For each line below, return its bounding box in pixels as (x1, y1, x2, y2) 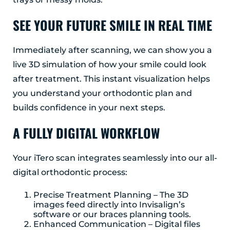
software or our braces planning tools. (33, 209, 191, 220)
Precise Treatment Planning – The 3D (33, 190, 188, 200)
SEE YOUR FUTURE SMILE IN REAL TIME (13, 15, 212, 35)
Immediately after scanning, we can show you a (13, 45, 212, 55)
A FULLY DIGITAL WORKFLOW (13, 123, 160, 143)
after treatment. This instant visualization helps (13, 74, 210, 84)
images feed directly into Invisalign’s (33, 200, 185, 210)
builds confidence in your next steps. (13, 103, 165, 113)
